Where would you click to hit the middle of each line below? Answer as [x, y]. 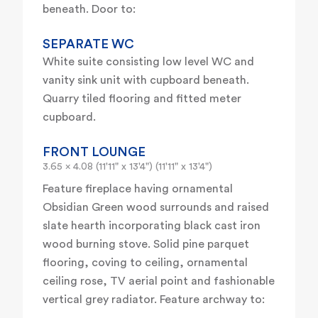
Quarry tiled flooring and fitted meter [142, 99]
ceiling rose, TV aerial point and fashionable [159, 281]
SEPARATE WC [88, 44]
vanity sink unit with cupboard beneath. [146, 81]
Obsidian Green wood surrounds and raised [156, 208]
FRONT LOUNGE [94, 152]
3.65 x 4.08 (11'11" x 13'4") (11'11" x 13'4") [127, 167]
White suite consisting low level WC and [148, 62]
